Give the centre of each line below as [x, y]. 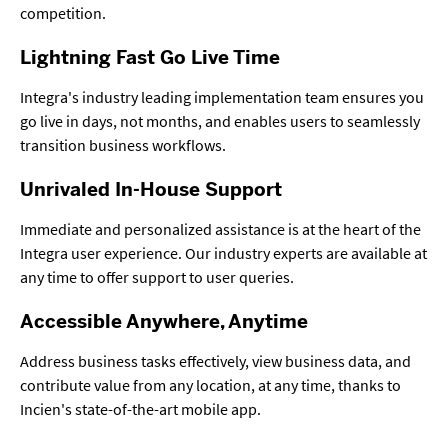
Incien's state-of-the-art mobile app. [140, 408]
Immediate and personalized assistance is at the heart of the [220, 228]
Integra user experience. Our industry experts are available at [223, 252]
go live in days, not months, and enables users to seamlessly [220, 120]
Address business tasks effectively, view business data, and [215, 360]
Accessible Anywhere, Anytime [164, 322]
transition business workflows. [123, 144]
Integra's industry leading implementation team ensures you [222, 96]
